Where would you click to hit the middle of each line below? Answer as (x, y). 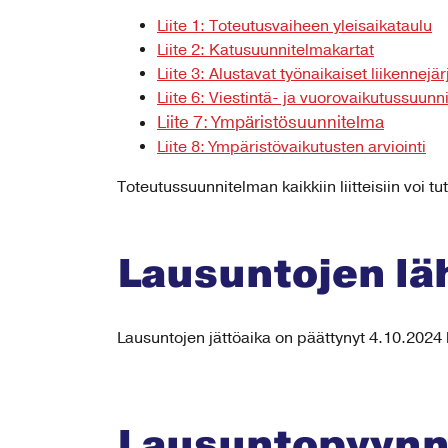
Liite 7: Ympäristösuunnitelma (270, 122)
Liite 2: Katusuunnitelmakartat (265, 50)
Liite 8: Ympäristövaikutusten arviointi (291, 147)
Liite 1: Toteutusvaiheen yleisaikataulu (294, 26)
